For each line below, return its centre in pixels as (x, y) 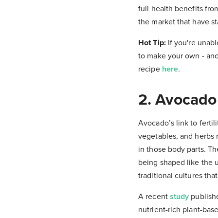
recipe (150, 69)
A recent (154, 196)
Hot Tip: (152, 43)
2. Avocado (177, 100)
